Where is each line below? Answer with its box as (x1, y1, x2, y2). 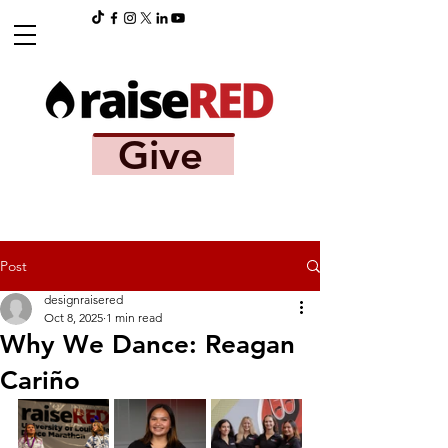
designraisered (44, 292, 123, 307)
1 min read (106, 310, 162, 325)
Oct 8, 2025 (44, 310, 103, 325)
